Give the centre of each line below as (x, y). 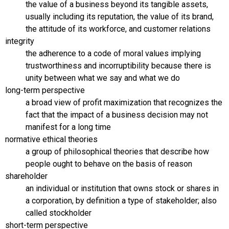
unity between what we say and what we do (103, 78)
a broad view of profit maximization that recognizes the (124, 102)
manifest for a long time (68, 127)
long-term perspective (45, 90)
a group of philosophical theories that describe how (117, 151)
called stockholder (59, 213)
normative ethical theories (51, 139)
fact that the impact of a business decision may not (117, 114)
